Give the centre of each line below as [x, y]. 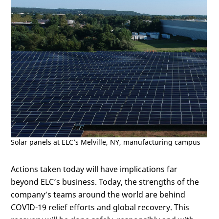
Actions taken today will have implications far [94, 169]
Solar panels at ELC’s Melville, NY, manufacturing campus [106, 142]
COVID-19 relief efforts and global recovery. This [100, 207]
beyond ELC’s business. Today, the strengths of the [105, 182]
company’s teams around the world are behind [98, 195]
